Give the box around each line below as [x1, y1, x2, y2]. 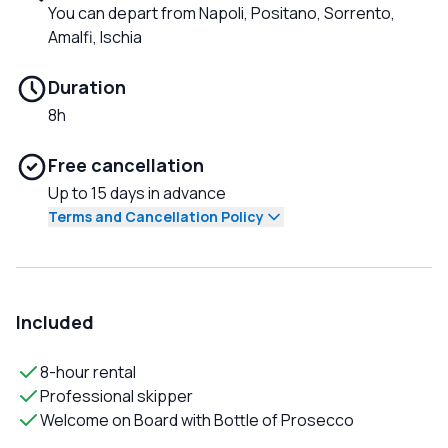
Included [16, 310, 94, 335]
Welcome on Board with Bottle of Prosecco [40, 409, 354, 432]
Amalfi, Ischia [48, 26, 142, 49]
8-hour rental [40, 361, 136, 384]
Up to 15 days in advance [48, 182, 226, 205]
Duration [48, 75, 126, 100]
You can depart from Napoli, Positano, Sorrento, [48, 2, 395, 25]
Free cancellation [48, 153, 204, 178]
